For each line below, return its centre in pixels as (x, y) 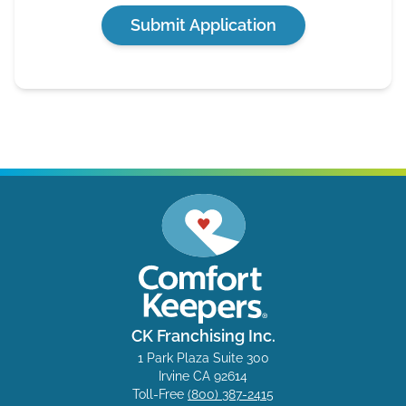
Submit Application (203, 25)
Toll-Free (160, 395)
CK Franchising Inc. (203, 336)
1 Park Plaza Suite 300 (203, 358)
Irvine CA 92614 (203, 377)
